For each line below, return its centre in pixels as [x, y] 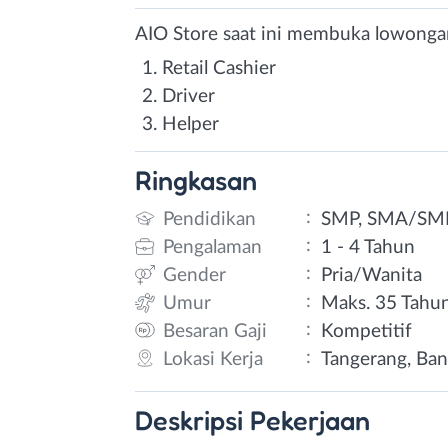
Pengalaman [212, 247]
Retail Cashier [219, 68]
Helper [190, 124]
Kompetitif [367, 331]
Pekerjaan [310, 419]
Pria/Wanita [372, 275]
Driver [188, 96]
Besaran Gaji [215, 331]
